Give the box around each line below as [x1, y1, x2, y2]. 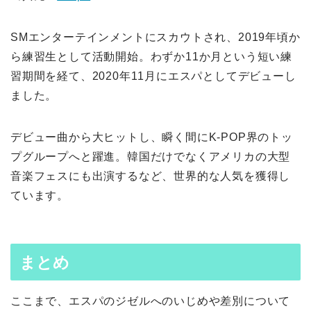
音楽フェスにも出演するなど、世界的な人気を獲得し [10, 170, 291, 183]
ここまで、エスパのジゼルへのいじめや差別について [10, 294, 291, 307]
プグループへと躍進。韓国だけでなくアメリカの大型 [10, 151, 291, 163]
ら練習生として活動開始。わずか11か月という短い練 [10, 51, 292, 63]
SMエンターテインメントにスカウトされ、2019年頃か [10, 31, 301, 44]
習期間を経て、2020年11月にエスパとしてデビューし [10, 70, 296, 83]
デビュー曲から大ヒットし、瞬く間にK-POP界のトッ [10, 131, 293, 144]
